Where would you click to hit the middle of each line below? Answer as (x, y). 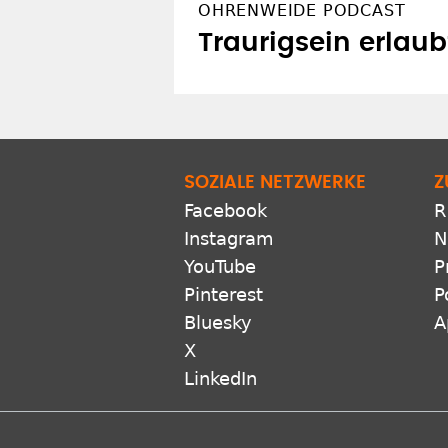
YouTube (220, 266)
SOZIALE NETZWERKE (275, 182)
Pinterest (223, 294)
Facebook (225, 210)
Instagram (229, 238)
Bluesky (218, 322)
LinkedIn (220, 378)
